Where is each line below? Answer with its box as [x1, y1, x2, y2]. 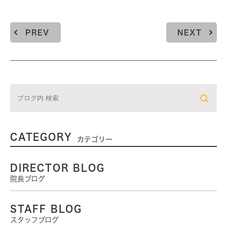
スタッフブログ [10, 216, 59, 223]
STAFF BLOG [10, 204, 82, 213]
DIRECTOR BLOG [10, 163, 105, 172]
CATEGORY [10, 132, 72, 141]
